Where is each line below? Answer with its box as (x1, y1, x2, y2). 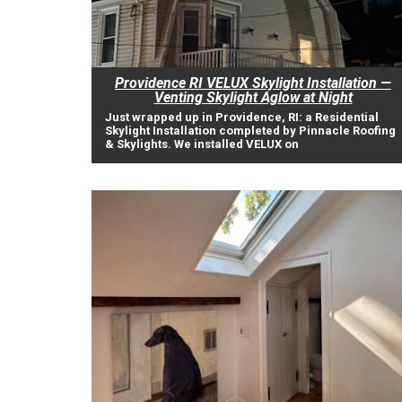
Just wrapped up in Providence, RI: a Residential (105, 110, 379, 124)
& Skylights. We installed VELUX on (105, 137, 299, 151)
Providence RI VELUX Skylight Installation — (115, 74, 391, 92)
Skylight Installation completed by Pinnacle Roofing (105, 124, 396, 137)
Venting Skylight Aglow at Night (153, 89, 353, 106)
